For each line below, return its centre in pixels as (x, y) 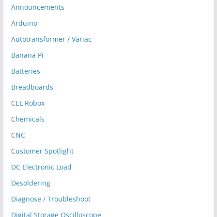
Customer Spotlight (42, 151)
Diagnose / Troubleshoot (51, 199)
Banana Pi (27, 55)
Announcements (38, 7)
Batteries (25, 71)
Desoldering (31, 183)
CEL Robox (28, 103)
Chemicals (28, 119)
